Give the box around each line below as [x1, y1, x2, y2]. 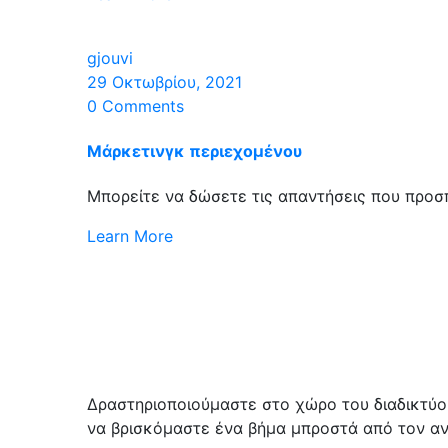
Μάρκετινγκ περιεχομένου [87, 140, 302, 161]
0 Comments [87, 95, 184, 116]
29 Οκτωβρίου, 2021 [87, 71, 242, 92]
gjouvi [87, 47, 133, 68]
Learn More [87, 226, 173, 247]
